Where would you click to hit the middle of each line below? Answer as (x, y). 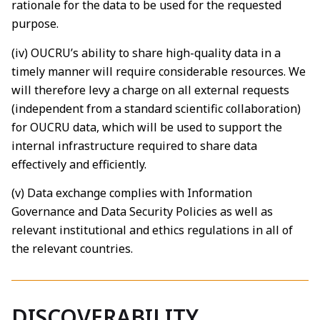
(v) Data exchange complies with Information (132, 193)
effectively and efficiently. (79, 164)
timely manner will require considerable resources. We (159, 71)
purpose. (35, 24)
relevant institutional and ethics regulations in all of (152, 230)
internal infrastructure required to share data (134, 145)
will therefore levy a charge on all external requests (150, 90)
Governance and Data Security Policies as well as (142, 212)
